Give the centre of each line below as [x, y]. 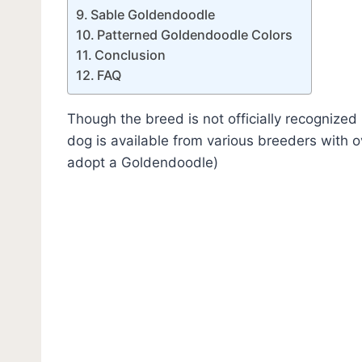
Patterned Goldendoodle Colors [195, 34]
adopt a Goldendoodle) [143, 162]
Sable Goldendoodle [153, 14]
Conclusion [130, 55]
